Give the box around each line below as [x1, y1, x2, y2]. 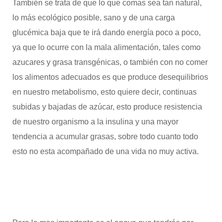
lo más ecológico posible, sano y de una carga [12, 13, 175, 22]
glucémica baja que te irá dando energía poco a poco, [12, 28, 201, 37]
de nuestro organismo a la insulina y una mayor [12, 117, 178, 126]
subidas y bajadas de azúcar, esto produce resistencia [12, 102, 202, 111]
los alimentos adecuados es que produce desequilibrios [12, 72, 208, 81]
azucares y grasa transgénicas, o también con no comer [12, 57, 208, 66]
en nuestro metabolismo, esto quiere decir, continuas [12, 87, 197, 96]
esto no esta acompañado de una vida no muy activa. [12, 147, 199, 156]
